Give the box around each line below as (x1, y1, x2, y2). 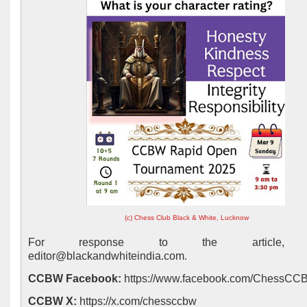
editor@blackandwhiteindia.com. (28, 250, 187, 262)
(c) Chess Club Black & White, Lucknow (125, 214, 249, 221)
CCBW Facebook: (28, 273, 121, 284)
